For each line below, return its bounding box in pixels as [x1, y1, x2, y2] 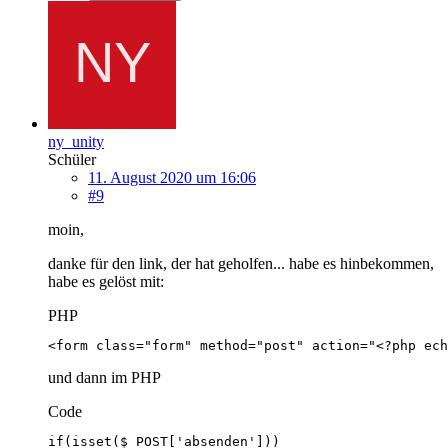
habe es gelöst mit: [48, 272, 164, 290]
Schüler [48, 150, 96, 168]
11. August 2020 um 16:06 [88, 168, 256, 186]
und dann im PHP [48, 368, 161, 386]
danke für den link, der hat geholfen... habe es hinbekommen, [48, 254, 434, 272]
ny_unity [48, 132, 104, 150]
